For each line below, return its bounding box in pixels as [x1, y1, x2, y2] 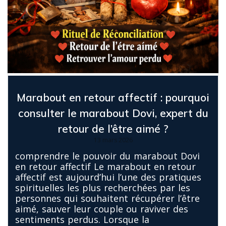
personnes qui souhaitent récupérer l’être [15, 192, 200, 204]
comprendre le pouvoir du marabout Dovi [15, 149, 200, 162]
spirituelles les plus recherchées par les [15, 181, 190, 194]
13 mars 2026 [93, 135, 133, 144]
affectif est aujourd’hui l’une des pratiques [15, 171, 201, 183]
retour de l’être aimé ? [58, 122, 168, 135]
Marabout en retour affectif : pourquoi [17, 90, 209, 104]
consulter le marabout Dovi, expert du [18, 106, 208, 120]
